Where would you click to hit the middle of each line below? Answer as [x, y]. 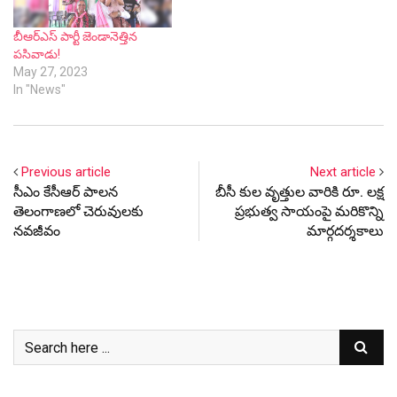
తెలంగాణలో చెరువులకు [78, 212]
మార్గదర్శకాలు [345, 231]
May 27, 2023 [51, 72]
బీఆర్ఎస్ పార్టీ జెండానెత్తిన [75, 37]
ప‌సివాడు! [37, 54]
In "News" [39, 90]
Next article [343, 172]
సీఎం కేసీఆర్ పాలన [66, 192]
